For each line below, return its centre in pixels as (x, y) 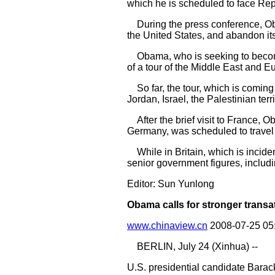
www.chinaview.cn (167, 226)
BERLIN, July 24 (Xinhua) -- (192, 246)
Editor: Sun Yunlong (171, 184)
